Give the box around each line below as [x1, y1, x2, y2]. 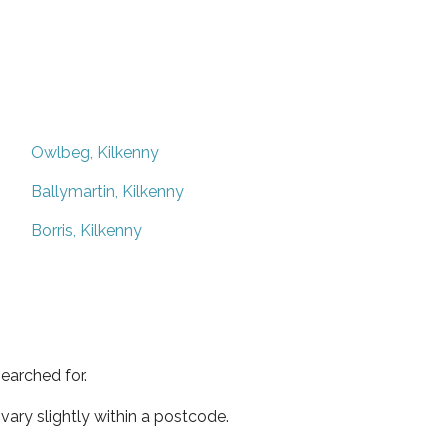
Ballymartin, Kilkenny [31, 181, 184, 201]
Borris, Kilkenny [31, 220, 142, 240]
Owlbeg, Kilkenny [31, 142, 159, 162]
